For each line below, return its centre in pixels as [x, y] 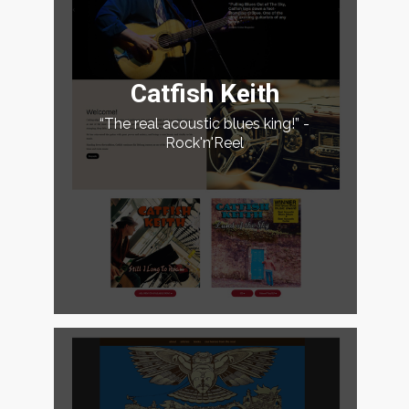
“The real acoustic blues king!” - [205, 123]
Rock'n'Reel [205, 142]
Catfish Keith [204, 93]
